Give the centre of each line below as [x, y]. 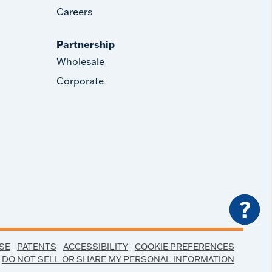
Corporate [80, 81]
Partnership [86, 44]
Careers [75, 12]
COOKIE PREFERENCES [185, 246]
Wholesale [81, 61]
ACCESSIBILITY [96, 246]
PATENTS [37, 246]
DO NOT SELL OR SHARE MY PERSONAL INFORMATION [118, 259]
